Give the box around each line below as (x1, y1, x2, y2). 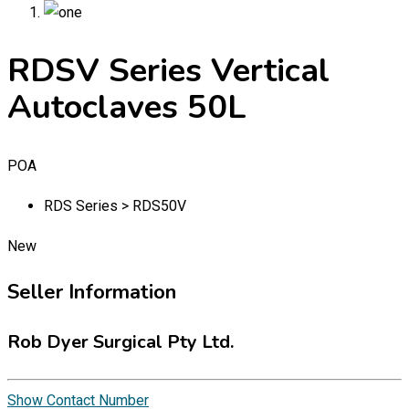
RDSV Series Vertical (7, 48, 330, 94)
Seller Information (7, 278, 176, 306)
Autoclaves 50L (7, 85, 246, 131)
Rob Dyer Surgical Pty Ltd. (7, 329, 234, 354)
